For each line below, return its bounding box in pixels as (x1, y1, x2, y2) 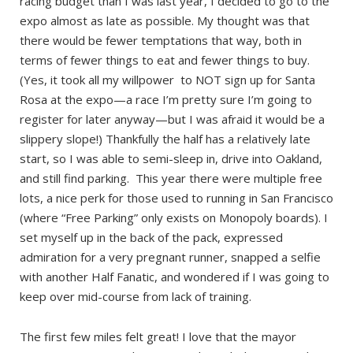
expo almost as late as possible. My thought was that (20, 13, 310, 29)
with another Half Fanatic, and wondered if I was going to (20, 269, 329, 285)
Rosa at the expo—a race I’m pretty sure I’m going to (20, 91, 312, 108)
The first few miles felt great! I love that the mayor (20, 329, 296, 345)
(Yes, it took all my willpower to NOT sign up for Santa (20, 72, 315, 88)
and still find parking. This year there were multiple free (20, 170, 322, 187)
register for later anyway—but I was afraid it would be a (20, 111, 325, 128)
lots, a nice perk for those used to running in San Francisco (20, 190, 333, 206)
